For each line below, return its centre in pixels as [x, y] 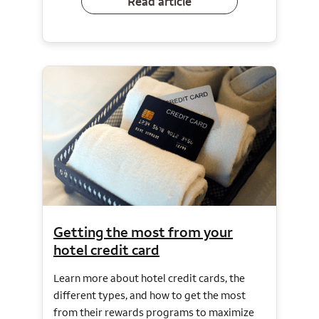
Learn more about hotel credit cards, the [149, 278]
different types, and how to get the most [150, 296]
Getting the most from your [143, 232]
